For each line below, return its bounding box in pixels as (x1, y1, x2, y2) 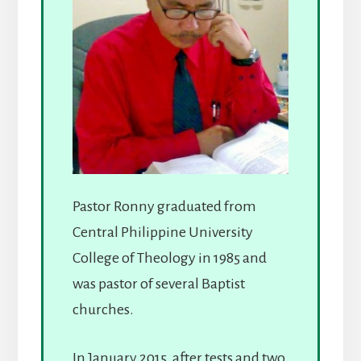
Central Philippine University (72, 223, 253, 240)
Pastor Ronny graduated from (72, 197, 256, 214)
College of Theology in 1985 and (72, 249, 267, 266)
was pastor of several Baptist (72, 275, 245, 292)
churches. (72, 301, 134, 317)
